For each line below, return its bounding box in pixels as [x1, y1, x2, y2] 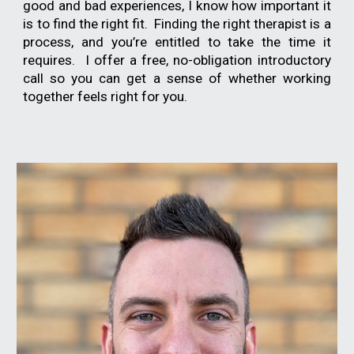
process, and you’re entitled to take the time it [23, 34, 331, 50]
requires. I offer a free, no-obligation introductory [23, 52, 331, 68]
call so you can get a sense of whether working [23, 70, 331, 86]
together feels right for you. [23, 88, 188, 104]
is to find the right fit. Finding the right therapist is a [23, 16, 331, 32]
